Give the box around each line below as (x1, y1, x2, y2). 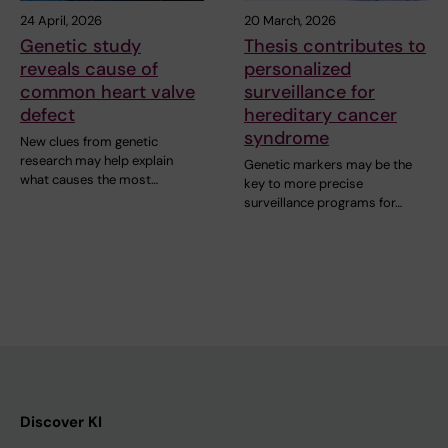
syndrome (244, 126, 329, 151)
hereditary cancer (244, 103, 397, 128)
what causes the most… (20, 171, 158, 189)
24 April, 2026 (20, 12, 102, 30)
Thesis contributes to (244, 34, 426, 59)
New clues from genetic (20, 133, 158, 151)
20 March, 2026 (244, 12, 336, 30)
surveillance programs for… (244, 194, 402, 212)
